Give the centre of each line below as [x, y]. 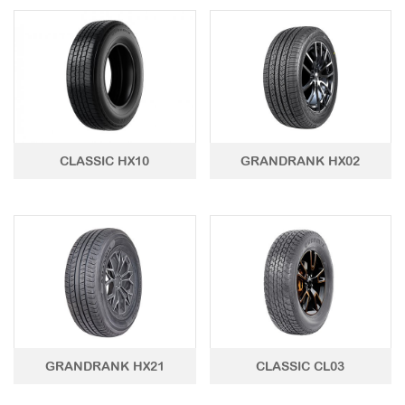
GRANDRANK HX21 [104, 366]
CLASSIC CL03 [301, 366]
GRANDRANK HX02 [301, 161]
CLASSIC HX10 [105, 161]
